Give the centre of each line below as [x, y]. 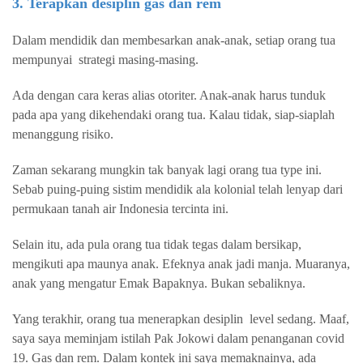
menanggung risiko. [63, 134]
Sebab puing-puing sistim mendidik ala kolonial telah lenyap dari [177, 189]
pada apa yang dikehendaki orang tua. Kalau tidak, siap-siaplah [173, 115]
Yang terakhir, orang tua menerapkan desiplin [128, 319]
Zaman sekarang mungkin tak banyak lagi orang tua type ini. [167, 170]
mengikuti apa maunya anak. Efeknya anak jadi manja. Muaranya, [181, 264]
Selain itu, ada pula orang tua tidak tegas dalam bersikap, [157, 244]
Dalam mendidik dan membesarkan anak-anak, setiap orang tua [174, 40]
